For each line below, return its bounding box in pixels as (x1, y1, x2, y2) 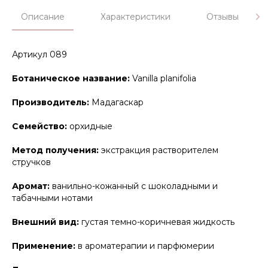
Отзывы (206, 11, 239, 23)
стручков (12, 157, 51, 168)
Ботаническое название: (12, 73, 132, 84)
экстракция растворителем (101, 145, 218, 156)
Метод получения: (12, 145, 101, 156)
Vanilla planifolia (132, 73, 196, 84)
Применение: (12, 240, 78, 252)
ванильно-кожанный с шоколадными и (52, 181, 218, 192)
